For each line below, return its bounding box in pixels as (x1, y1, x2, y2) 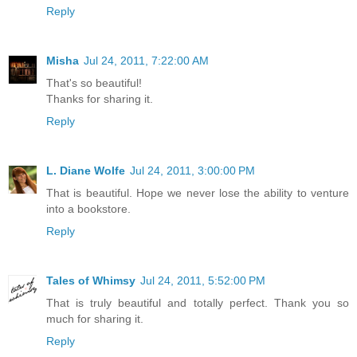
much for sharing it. (46, 312, 143, 326)
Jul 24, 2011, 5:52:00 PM (140, 274, 265, 288)
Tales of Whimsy (46, 274, 135, 288)
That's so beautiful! (46, 76, 142, 90)
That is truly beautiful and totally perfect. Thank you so (46, 296, 349, 310)
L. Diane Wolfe (46, 164, 125, 178)
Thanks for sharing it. (46, 92, 153, 106)
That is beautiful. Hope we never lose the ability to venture (46, 186, 349, 200)
